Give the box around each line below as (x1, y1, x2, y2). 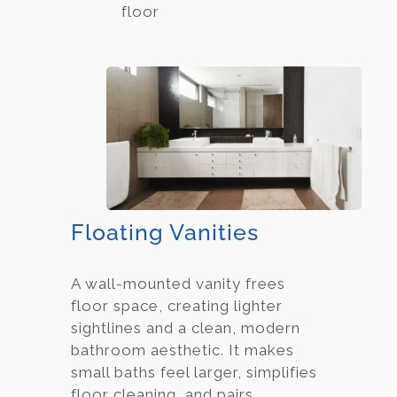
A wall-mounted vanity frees (71, 274, 285, 292)
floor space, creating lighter (71, 296, 283, 315)
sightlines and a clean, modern (71, 318, 300, 337)
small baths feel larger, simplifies (71, 362, 317, 381)
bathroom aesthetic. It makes (71, 340, 294, 359)
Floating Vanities (71, 218, 259, 245)
